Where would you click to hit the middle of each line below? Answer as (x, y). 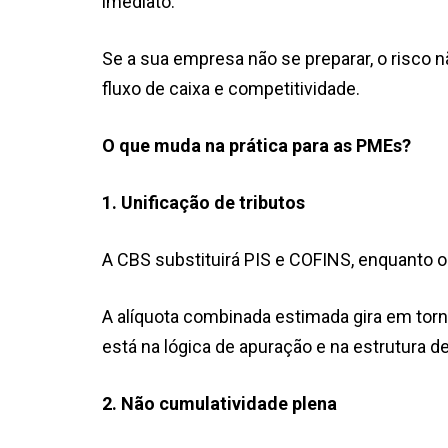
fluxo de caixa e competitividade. (231, 88)
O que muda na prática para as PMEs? (256, 145)
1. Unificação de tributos (203, 202)
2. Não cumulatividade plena (219, 403)
